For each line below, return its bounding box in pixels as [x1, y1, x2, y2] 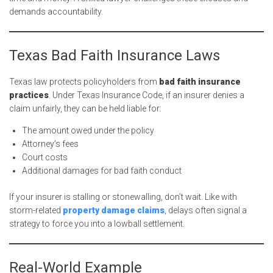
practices [9, 90, 49, 100]
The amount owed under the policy [22, 125, 154, 135]
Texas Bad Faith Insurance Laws [9, 46, 220, 64]
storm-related [9, 205, 63, 215]
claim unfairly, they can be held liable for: [9, 103, 161, 113]
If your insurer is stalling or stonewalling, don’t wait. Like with [9, 191, 237, 202]
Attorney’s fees [22, 138, 79, 149]
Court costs [22, 152, 68, 162]
